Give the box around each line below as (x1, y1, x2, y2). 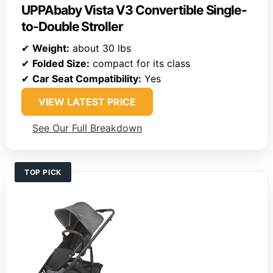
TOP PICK (24, 168, 62, 177)
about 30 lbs (69, 42, 131, 55)
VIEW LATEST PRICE (38, 96, 136, 108)
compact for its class (90, 57, 190, 70)
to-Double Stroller (21, 19, 124, 35)
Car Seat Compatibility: (32, 73, 141, 85)
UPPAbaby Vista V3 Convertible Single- (21, 2, 247, 18)
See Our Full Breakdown (32, 122, 142, 135)
